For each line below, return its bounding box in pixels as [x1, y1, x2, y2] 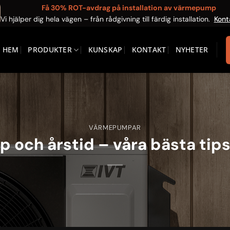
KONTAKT [131, 45, 166, 54]
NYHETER [175, 45, 208, 54]
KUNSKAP [88, 45, 123, 54]
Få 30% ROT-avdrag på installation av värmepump [41, 3, 216, 12]
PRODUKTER [28, 45, 72, 54]
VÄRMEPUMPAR [88, 123, 142, 132]
